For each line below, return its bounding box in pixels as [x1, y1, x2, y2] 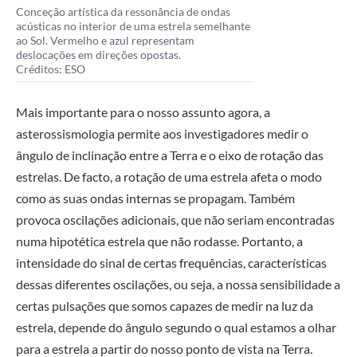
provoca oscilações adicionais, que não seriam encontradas [16, 211, 335, 227]
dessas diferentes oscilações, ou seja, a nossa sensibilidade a [16, 276, 340, 292]
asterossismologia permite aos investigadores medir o [16, 125, 308, 141]
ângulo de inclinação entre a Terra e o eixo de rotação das [16, 147, 324, 163]
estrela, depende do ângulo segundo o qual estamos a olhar [16, 319, 336, 335]
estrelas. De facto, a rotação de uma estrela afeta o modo [16, 168, 322, 184]
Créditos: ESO [16, 62, 85, 76]
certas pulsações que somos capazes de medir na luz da [16, 297, 313, 313]
